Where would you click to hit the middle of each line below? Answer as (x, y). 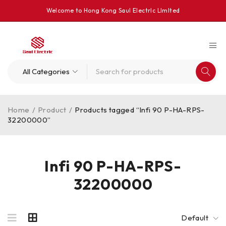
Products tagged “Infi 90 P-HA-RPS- (140, 110)
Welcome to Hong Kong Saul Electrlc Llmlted (113, 10)
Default (195, 218)
